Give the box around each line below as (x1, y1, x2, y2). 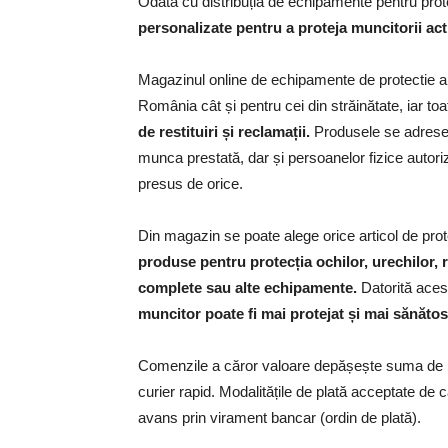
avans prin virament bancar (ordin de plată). (138, 409, 421, 426)
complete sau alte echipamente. (138, 279, 357, 296)
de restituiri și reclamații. (138, 123, 314, 140)
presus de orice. (138, 175, 243, 192)
